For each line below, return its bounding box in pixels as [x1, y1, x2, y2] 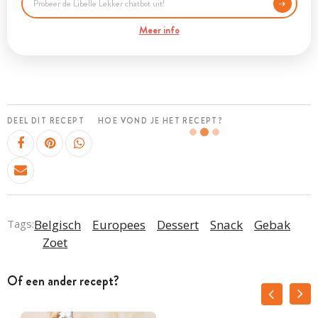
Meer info [138, 22, 180, 37]
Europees [92, 216, 146, 234]
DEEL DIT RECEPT [7, 114, 84, 126]
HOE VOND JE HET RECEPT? [98, 114, 224, 126]
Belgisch [34, 216, 81, 234]
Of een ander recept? [7, 272, 119, 291]
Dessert [157, 216, 199, 234]
